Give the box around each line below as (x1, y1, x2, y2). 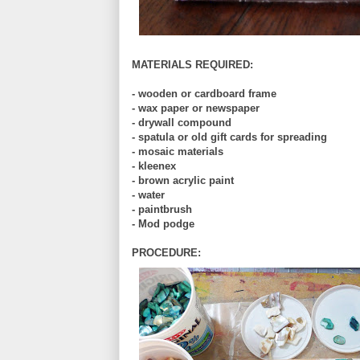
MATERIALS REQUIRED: (132, 58, 253, 71)
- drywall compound (132, 116, 231, 129)
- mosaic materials (132, 145, 223, 157)
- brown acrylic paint (132, 174, 234, 186)
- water (132, 188, 165, 201)
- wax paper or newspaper (132, 101, 260, 114)
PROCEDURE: (132, 246, 201, 259)
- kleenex (132, 159, 176, 172)
